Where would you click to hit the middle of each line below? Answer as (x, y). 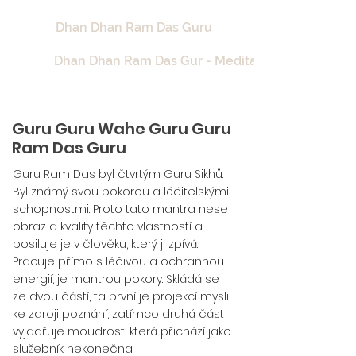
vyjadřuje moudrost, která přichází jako (122, 331)
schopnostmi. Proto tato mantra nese (120, 209)
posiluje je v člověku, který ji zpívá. (105, 244)
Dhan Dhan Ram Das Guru (134, 27)
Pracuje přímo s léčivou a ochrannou (118, 261)
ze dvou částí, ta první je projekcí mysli (121, 296)
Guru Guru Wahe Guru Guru (122, 129)
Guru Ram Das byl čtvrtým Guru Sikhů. (118, 174)
